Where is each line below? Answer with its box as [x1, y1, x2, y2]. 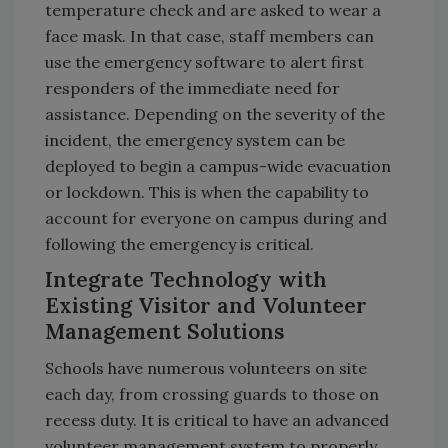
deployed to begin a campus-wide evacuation [45, 155, 391, 176]
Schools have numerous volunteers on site [45, 357, 367, 378]
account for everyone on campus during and [45, 207, 387, 228]
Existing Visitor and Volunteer [45, 291, 367, 319]
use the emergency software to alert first [45, 51, 364, 72]
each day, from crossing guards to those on [45, 383, 379, 404]
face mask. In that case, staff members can [45, 25, 374, 46]
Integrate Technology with [45, 265, 327, 293]
